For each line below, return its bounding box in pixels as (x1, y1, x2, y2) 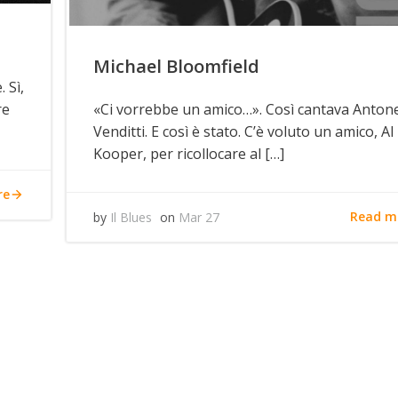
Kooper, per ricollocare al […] (93, 143, 285, 163)
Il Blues (110, 208, 153, 226)
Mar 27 (179, 208, 220, 226)
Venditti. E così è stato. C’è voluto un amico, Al (93, 121, 394, 141)
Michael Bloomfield (93, 53, 260, 78)
